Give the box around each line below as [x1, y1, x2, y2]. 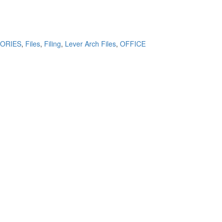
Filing [44, 39, 61, 49]
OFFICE [120, 39, 146, 49]
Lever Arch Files [65, 39, 116, 49]
